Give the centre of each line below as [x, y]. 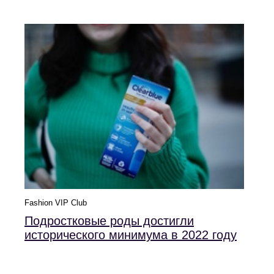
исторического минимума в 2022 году [131, 235]
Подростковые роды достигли [109, 221]
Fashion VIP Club [56, 203]
